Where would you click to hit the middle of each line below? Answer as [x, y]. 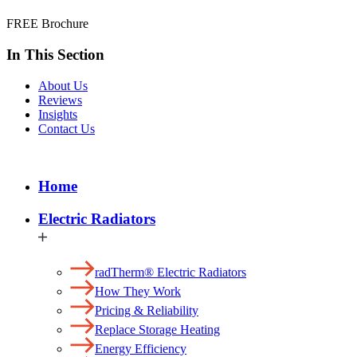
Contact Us [67, 128]
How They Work [138, 291]
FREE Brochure [47, 24]
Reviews [60, 100]
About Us [63, 85]
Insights [58, 114]
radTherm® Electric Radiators [171, 272]
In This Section [55, 54]
